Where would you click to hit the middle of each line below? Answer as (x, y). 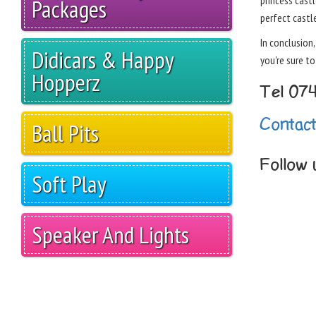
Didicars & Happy (103, 60)
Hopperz (66, 83)
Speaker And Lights (110, 235)
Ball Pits (65, 133)
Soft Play (69, 184)
